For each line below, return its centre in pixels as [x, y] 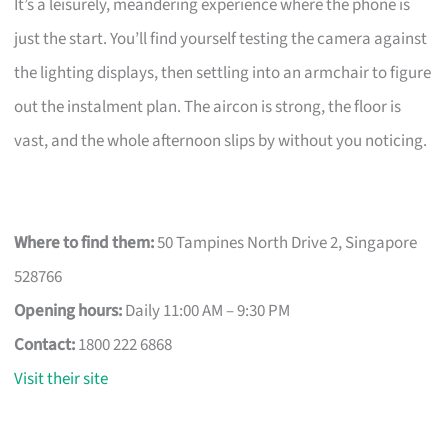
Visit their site [61, 378]
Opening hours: [68, 310]
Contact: [45, 344]
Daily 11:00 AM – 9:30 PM [206, 310]
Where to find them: [84, 242]
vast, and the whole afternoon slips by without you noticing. [221, 140]
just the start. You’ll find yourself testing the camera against [221, 38]
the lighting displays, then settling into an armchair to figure [223, 72]
